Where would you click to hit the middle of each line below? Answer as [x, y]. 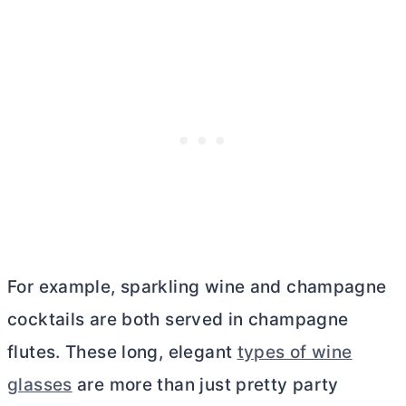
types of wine [295, 353]
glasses [40, 385]
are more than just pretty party [205, 385]
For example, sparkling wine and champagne [197, 287]
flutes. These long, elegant [122, 353]
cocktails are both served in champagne [178, 320]
